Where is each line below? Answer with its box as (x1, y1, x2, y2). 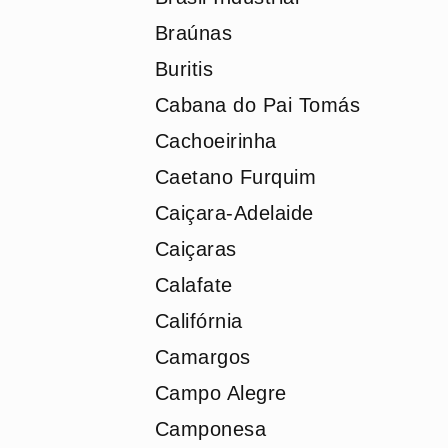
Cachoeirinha (154, 130, 277, 152)
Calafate (154, 274, 233, 296)
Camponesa (154, 418, 266, 440)
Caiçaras (154, 238, 237, 260)
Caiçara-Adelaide (154, 202, 314, 224)
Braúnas (154, 22, 232, 44)
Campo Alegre (154, 382, 287, 404)
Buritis (154, 58, 213, 80)
